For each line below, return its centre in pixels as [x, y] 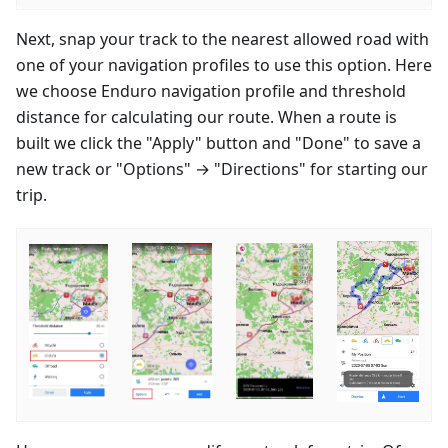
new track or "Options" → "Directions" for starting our [222, 168]
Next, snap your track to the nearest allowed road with [222, 38]
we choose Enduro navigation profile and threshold [211, 90]
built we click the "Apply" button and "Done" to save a [218, 142]
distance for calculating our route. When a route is [206, 116]
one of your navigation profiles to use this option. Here [224, 64]
